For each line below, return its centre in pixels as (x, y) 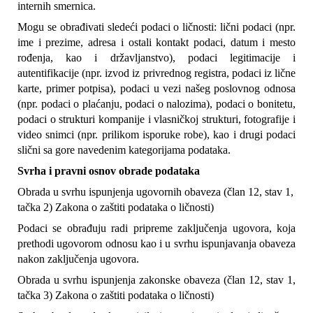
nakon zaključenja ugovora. (78, 259)
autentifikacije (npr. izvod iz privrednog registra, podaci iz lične (156, 73)
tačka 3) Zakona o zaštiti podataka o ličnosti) (116, 296)
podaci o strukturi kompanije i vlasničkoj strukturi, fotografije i (156, 119)
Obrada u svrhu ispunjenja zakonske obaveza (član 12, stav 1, (156, 280)
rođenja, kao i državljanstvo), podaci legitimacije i (156, 58)
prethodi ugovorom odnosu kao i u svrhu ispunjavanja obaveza (156, 244)
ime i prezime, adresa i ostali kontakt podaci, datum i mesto (156, 43)
